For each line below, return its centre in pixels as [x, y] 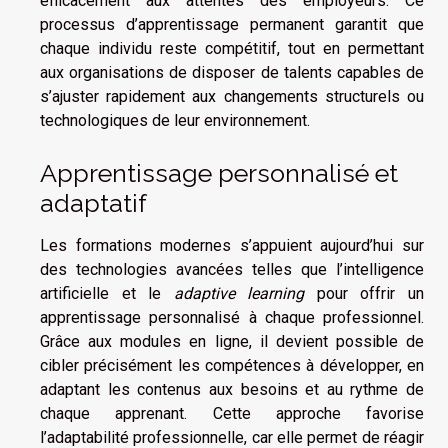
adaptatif [93, 203]
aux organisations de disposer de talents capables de [232, 72]
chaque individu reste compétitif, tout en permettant [232, 48]
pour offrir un [364, 293]
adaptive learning [239, 293]
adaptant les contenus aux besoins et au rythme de [232, 389]
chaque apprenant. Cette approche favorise [232, 413]
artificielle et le [107, 293]
